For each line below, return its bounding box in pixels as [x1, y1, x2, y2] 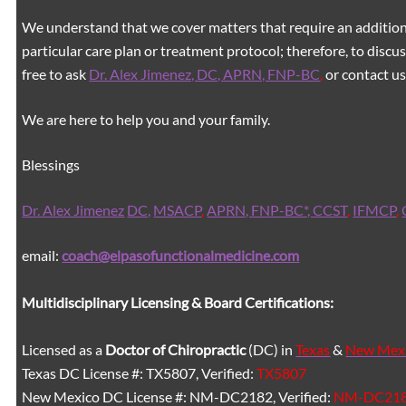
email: [22, 246, 63, 264]
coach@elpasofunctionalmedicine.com [62, 246, 300, 264]
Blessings [22, 155, 81, 173]
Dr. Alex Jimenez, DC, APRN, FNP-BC [89, 64, 321, 82]
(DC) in [246, 340, 296, 358]
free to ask [22, 64, 90, 82]
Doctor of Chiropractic [105, 340, 246, 358]
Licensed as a [22, 340, 106, 358]
